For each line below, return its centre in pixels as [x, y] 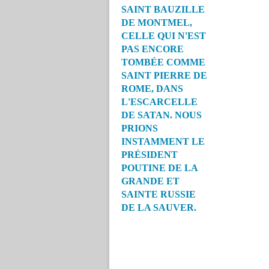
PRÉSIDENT [150, 155]
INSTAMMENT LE [163, 141]
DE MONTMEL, [157, 23]
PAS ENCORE [153, 49]
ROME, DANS [152, 89]
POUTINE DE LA [159, 168]
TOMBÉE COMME [163, 62]
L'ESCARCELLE [159, 102]
